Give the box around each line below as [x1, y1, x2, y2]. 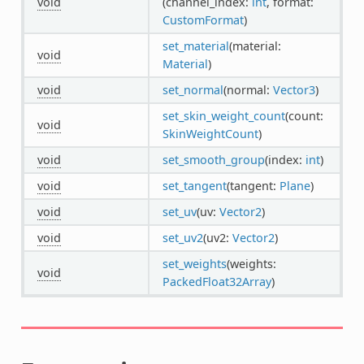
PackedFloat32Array [162, 273, 271, 289]
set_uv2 [162, 229, 203, 245]
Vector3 [272, 81, 315, 97]
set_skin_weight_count [162, 107, 285, 123]
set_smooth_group [162, 151, 265, 167]
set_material [162, 37, 229, 54]
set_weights [162, 255, 227, 271]
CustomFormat [162, 11, 244, 28]
